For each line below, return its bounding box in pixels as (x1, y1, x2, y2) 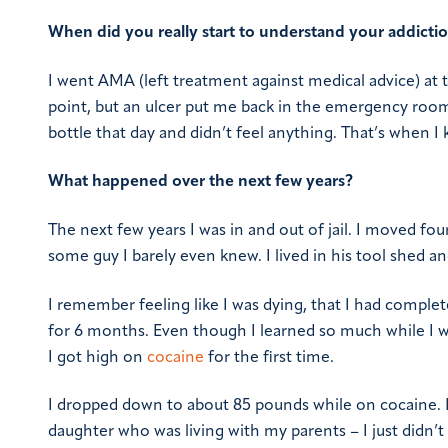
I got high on (48, 349, 147, 366)
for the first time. (204, 349, 334, 366)
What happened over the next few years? (48, 174, 353, 191)
